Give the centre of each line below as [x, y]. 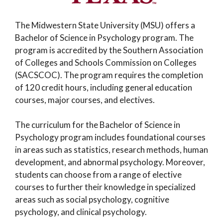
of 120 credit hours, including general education [104, 87]
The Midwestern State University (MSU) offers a [105, 25]
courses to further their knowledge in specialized [105, 187]
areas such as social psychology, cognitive [92, 200]
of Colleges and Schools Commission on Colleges [106, 62]
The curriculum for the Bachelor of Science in [98, 125]
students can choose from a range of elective [98, 175]
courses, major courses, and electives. [85, 100]
